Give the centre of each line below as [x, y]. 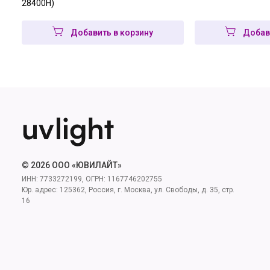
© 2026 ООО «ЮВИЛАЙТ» [72, 165]
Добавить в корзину [111, 33]
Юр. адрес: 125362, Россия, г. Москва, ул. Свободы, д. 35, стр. [128, 190]
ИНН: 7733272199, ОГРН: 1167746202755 [92, 179]
